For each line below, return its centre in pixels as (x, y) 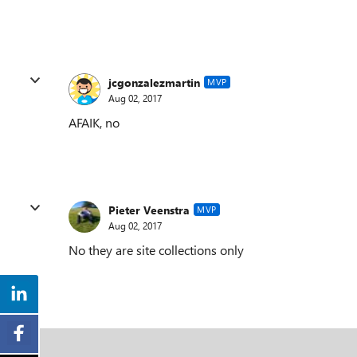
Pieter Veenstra (149, 210)
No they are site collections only (156, 250)
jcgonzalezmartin (154, 82)
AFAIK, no (94, 122)
